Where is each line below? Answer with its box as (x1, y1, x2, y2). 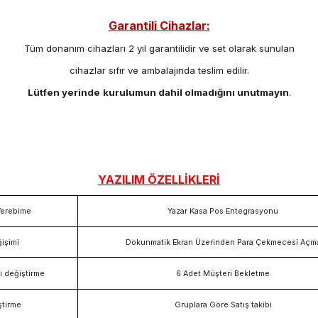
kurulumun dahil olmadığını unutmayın (102, 86, 289, 98)
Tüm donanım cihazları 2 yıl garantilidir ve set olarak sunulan (23, 42, 295, 54)
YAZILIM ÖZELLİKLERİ (98, 172, 220, 187)
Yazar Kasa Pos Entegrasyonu (168, 206, 278, 216)
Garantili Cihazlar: (108, 18, 210, 33)
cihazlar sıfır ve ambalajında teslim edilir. (69, 64, 249, 76)
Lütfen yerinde (27, 86, 100, 98)
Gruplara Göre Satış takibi (174, 300, 272, 309)
